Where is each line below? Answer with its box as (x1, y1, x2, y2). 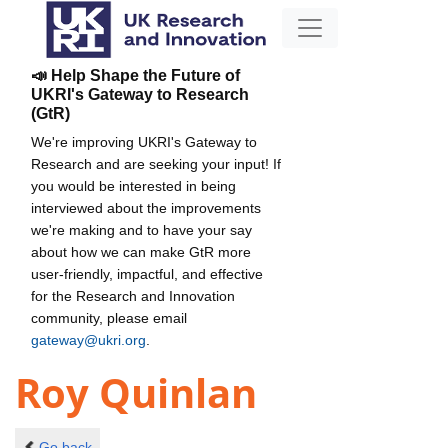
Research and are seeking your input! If (31, 155, 281, 172)
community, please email (31, 309, 187, 326)
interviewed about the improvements (31, 199, 261, 216)
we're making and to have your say (31, 221, 252, 238)
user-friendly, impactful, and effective (31, 265, 263, 282)
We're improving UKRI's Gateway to (31, 133, 257, 150)
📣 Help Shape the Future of (31, 66, 240, 84)
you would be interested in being (31, 177, 236, 194)
